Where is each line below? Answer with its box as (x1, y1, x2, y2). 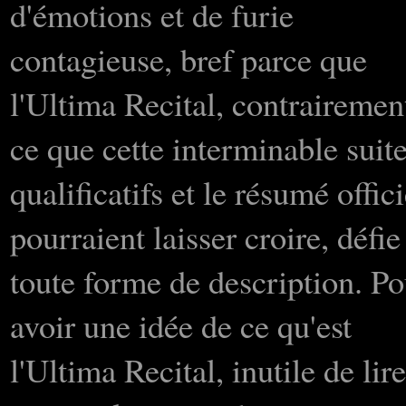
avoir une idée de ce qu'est (10, 303, 352, 347)
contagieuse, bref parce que (10, 36, 367, 81)
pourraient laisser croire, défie (10, 214, 401, 258)
